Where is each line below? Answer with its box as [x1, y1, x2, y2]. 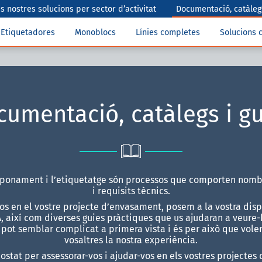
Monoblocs [75, 27, 116, 37]
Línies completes [136, 27, 200, 37]
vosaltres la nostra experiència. [64, 235, 198, 246]
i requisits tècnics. [92, 185, 170, 196]
